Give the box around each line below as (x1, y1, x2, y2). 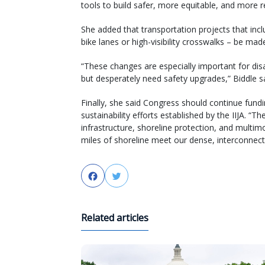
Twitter (122, 169, 155, 183)
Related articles (81, 211, 148, 224)
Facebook (99, 169, 141, 183)
